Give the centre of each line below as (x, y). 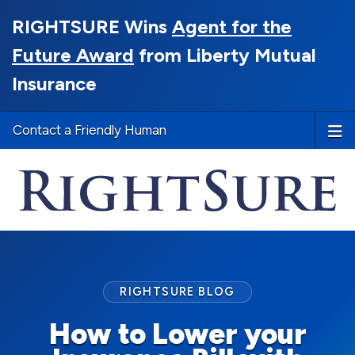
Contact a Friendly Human (90, 130)
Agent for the (232, 27)
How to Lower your (177, 334)
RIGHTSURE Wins (92, 27)
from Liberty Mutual (225, 55)
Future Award (73, 55)
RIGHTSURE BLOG (177, 292)
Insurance (54, 84)
